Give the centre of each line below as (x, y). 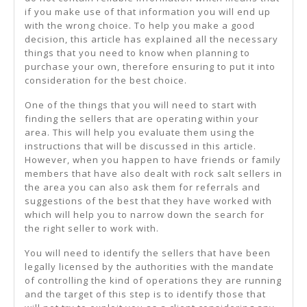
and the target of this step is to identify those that (145, 294)
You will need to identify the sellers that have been (148, 253)
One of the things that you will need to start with (141, 105)
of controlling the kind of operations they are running (153, 280)
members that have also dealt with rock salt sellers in (153, 173)
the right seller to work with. (92, 228)
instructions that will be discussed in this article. (140, 146)
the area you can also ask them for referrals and (143, 187)
